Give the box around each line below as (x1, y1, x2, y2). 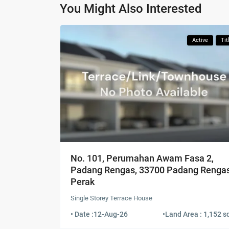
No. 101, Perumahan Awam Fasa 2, (71, 153, 214, 164)
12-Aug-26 (94, 210, 128, 219)
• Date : (71, 210, 94, 219)
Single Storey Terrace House (71, 194, 152, 202)
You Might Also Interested (60, 2, 202, 16)
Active (192, 37, 208, 44)
